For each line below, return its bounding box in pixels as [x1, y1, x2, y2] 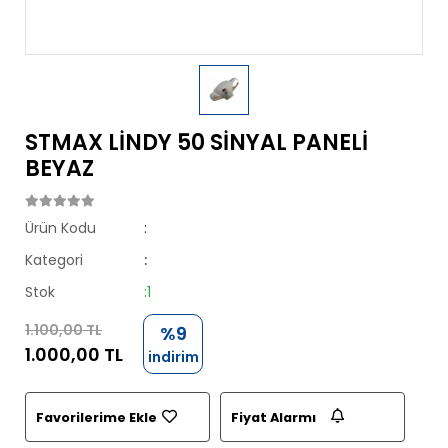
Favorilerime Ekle [36, 408, 157, 426]
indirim [147, 347, 199, 367]
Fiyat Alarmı [231, 408, 316, 426]
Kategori [25, 250, 83, 270]
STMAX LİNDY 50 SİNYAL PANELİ [25, 127, 368, 158]
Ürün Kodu [25, 218, 96, 238]
